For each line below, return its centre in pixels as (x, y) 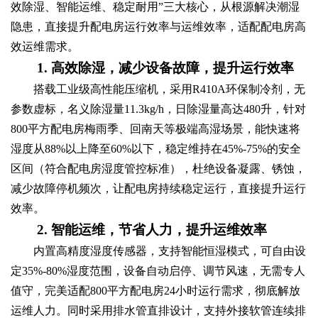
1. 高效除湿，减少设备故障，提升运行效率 (166, 67)
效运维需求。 (45, 46)
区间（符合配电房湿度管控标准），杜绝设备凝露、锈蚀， (158, 168)
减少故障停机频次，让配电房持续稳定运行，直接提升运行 (158, 188)
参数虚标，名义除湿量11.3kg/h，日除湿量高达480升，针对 (158, 109)
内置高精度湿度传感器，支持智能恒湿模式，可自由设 (170, 251)
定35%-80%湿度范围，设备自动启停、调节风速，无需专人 (158, 270)
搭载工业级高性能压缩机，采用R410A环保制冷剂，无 (169, 89)
